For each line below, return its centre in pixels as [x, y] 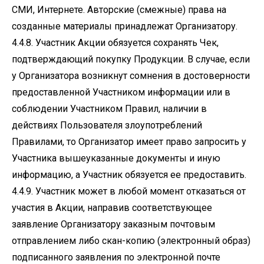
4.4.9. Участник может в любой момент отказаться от [129, 191]
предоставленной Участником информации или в [121, 92]
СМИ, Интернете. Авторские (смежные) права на [119, 10]
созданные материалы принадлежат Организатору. [125, 26]
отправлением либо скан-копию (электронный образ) [131, 241]
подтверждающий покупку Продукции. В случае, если [131, 59]
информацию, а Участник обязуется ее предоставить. [129, 175]
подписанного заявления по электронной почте [116, 257]
